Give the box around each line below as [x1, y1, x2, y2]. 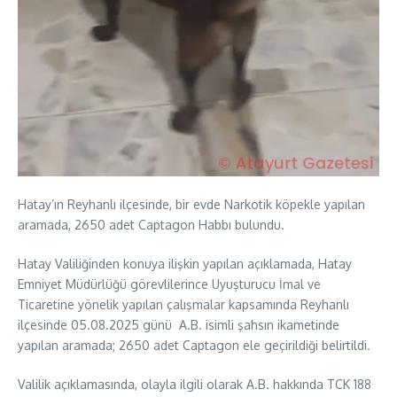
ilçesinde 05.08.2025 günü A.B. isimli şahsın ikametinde [18, 316, 339, 332]
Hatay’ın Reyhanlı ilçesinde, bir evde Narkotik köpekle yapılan [18, 196, 365, 212]
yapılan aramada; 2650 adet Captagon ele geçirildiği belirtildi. [18, 337, 370, 353]
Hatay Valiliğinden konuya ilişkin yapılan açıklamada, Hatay [18, 255, 352, 271]
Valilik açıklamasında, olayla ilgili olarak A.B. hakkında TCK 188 [18, 376, 371, 392]
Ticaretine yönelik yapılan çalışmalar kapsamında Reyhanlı [18, 296, 349, 312]
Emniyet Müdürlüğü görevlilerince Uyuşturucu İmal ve [18, 276, 321, 292]
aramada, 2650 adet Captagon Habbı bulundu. [18, 216, 284, 232]
